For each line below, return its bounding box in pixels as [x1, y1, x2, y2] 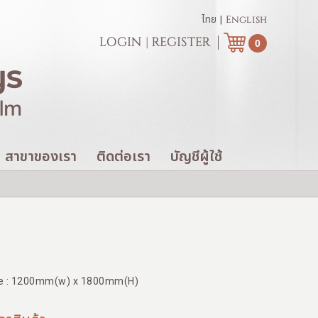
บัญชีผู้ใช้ [170, 148, 222, 165]
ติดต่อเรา [97, 148, 150, 165]
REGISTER [152, 36, 211, 49]
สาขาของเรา [5, 148, 77, 165]
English [226, 15, 267, 25]
